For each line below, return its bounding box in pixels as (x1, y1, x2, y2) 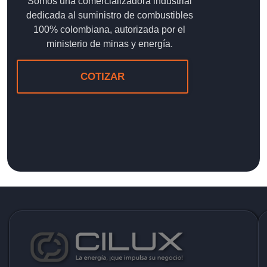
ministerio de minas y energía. (46, 39, 173, 49)
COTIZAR (80, 71, 125, 83)
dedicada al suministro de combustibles (26, 10, 193, 21)
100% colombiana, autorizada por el (33, 24, 186, 35)
